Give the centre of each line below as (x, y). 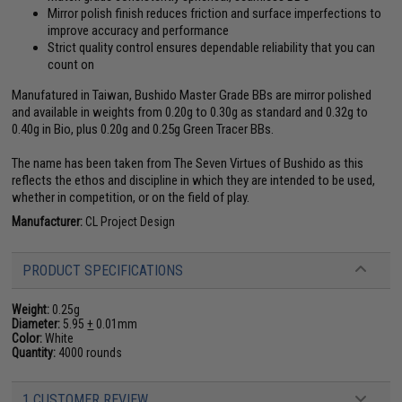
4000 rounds (89, 352)
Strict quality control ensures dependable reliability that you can (212, 47)
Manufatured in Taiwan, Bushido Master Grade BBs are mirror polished (192, 95)
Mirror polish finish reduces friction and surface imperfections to (215, 13)
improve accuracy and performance (139, 30)
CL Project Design (129, 221)
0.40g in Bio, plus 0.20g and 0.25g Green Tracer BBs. (143, 129)
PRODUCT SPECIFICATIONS (103, 270)
